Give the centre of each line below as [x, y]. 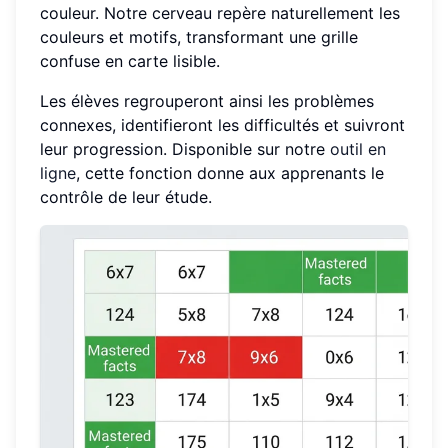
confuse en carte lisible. [130, 61]
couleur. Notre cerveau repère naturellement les [220, 13]
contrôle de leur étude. [126, 197]
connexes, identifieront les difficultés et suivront [222, 125]
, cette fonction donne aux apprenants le [230, 173]
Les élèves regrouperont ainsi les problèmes [207, 101]
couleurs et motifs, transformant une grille [199, 37]
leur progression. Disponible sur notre [185, 149]
